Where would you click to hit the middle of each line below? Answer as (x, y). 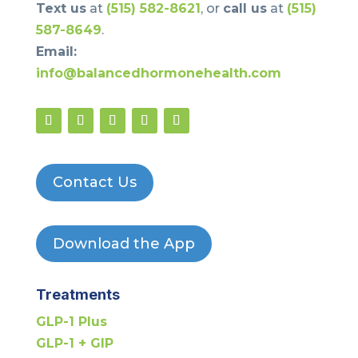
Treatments (78, 295)
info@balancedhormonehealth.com (158, 73)
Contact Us (94, 183)
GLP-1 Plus (71, 322)
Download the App (123, 244)
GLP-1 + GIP (74, 344)
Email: (56, 51)
